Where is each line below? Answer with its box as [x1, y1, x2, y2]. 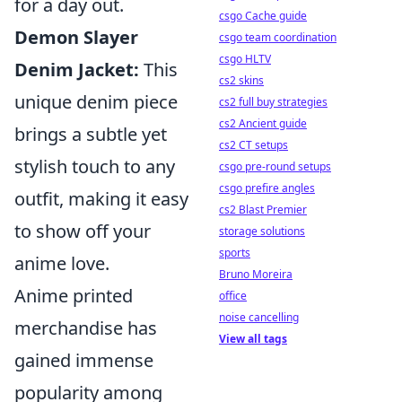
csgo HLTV [219, 51, 271, 66]
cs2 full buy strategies [219, 94, 328, 109]
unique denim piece [14, 90, 178, 114]
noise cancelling [219, 310, 299, 325]
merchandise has [14, 316, 157, 340]
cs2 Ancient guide [219, 116, 307, 131]
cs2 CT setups [219, 137, 288, 153]
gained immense [14, 348, 153, 372]
